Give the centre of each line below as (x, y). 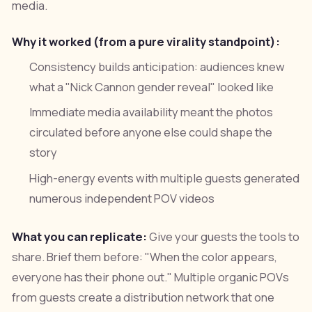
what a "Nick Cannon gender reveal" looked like (152, 87)
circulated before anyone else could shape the (151, 133)
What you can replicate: (79, 236)
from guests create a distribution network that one (143, 297)
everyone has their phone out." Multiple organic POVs (150, 277)
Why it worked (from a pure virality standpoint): (146, 42)
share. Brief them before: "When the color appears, (144, 257)
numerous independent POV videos (122, 198)
